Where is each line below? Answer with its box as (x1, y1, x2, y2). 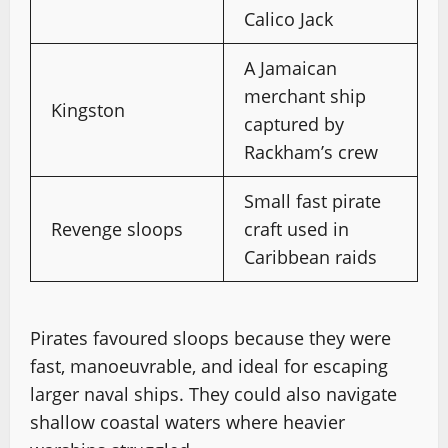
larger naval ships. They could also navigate (30, 381, 397, 406)
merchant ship (244, 83, 366, 108)
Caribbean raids (244, 244, 377, 269)
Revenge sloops (51, 216, 183, 241)
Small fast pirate (244, 188, 381, 213)
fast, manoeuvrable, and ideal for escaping (30, 353, 388, 378)
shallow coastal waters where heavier (30, 409, 345, 434)
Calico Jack (244, 6, 333, 31)
